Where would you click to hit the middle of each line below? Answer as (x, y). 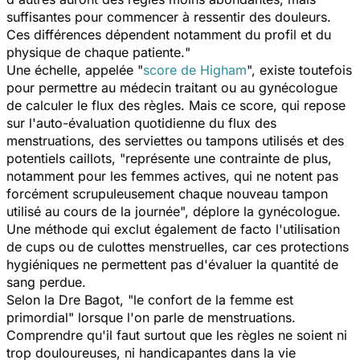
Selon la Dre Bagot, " (70, 299)
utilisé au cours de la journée (93, 211)
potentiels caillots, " (66, 158)
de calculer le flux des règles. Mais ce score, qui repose (176, 105)
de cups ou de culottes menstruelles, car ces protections (178, 246)
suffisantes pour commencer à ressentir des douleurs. (169, 16)
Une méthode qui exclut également (114, 229)
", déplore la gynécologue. (260, 211)
